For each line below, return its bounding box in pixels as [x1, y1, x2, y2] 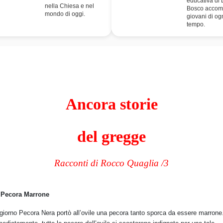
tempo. [187, 21, 205, 28]
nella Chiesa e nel [45, 2, 94, 9]
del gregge [77, 127, 146, 145]
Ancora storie [65, 95, 158, 113]
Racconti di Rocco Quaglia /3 [54, 158, 169, 168]
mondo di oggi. [45, 10, 85, 17]
